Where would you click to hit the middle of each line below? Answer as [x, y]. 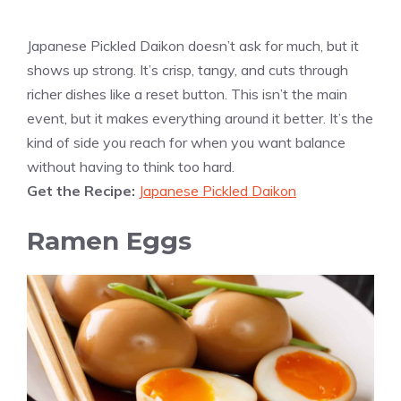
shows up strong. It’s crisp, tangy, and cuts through [188, 70]
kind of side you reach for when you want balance [186, 143]
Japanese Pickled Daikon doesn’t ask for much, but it [193, 46]
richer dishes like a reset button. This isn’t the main [187, 94]
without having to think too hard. [131, 167]
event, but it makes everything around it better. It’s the [200, 119]
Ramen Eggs [109, 241]
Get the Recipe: [83, 191]
